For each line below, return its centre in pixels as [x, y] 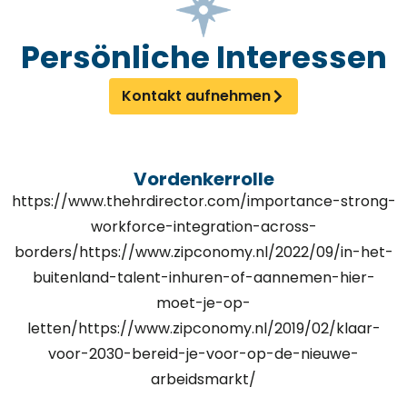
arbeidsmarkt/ [203, 380]
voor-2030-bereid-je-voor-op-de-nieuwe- [203, 354]
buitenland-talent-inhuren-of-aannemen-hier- [203, 278]
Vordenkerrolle [203, 179]
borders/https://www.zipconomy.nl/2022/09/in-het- [203, 253]
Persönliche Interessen [203, 58]
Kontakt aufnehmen [196, 96]
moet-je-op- [203, 303]
